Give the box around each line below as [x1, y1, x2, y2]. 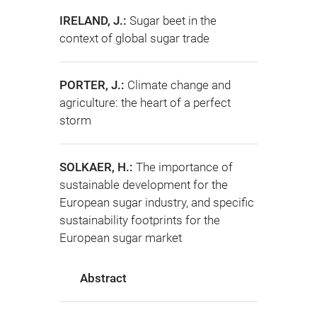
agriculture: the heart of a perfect [59, 96, 231, 110]
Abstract [79, 271, 127, 286]
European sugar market [59, 231, 182, 245]
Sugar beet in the [129, 13, 217, 28]
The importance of [136, 160, 233, 174]
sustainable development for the [59, 178, 228, 192]
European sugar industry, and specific [59, 195, 254, 209]
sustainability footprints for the [59, 213, 220, 227]
